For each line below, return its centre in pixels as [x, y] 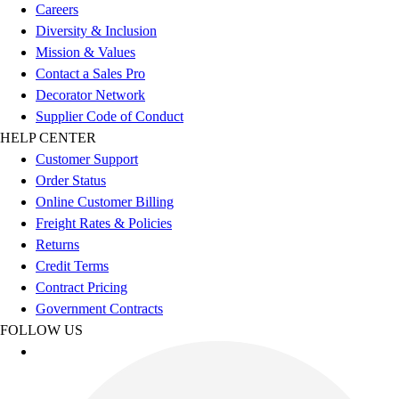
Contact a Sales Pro [90, 74]
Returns [57, 245]
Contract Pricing [81, 288]
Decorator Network [90, 95]
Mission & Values [85, 53]
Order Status [71, 181]
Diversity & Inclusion [96, 31]
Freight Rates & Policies [104, 224]
